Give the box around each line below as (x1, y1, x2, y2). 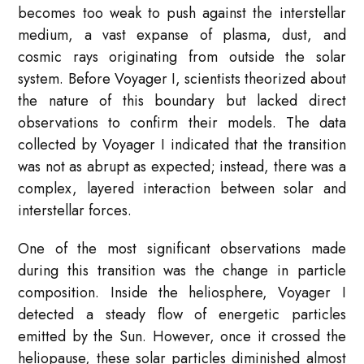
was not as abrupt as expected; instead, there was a (18, 155, 346, 177)
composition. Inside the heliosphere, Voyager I (18, 281, 346, 303)
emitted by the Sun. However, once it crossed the (18, 325, 346, 347)
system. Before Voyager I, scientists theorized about (18, 67, 346, 89)
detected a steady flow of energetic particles (18, 303, 346, 325)
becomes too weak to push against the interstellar (18, 2, 346, 24)
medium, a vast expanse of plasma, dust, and (18, 24, 346, 45)
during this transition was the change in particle (18, 259, 346, 281)
